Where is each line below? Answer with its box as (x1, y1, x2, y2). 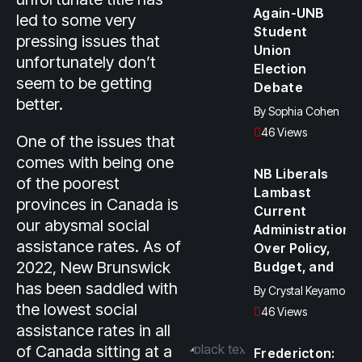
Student (254, 23, 308, 40)
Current (254, 203, 307, 219)
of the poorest (16, 174, 120, 193)
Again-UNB (254, 5, 325, 21)
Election (254, 61, 307, 77)
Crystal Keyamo (268, 284, 345, 297)
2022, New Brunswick (16, 258, 170, 277)
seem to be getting (16, 74, 152, 93)
